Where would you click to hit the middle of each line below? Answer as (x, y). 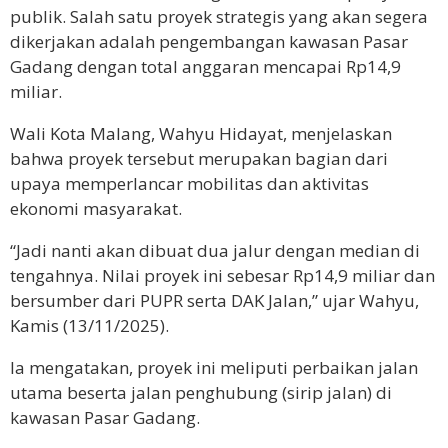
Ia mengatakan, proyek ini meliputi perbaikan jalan (214, 367)
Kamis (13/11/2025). (89, 325)
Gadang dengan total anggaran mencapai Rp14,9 (205, 66)
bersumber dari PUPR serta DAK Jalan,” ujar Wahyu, (214, 300)
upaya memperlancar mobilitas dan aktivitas (189, 183)
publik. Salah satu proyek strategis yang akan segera (219, 16)
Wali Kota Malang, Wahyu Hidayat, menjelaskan (201, 133)
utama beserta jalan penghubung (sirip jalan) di (201, 392)
